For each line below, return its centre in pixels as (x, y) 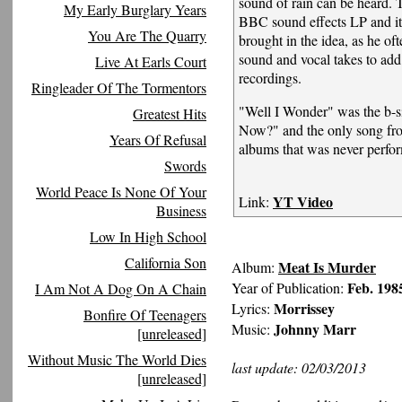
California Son (166, 262)
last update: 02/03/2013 (299, 367)
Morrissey (304, 308)
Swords (185, 166)
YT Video (303, 201)
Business (181, 210)
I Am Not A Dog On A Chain (121, 288)
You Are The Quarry (147, 35)
